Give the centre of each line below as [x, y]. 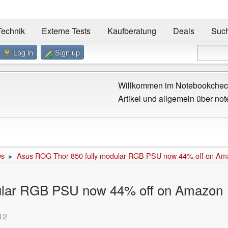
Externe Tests [66, 31]
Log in [23, 52]
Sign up [67, 52]
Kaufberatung [132, 31]
